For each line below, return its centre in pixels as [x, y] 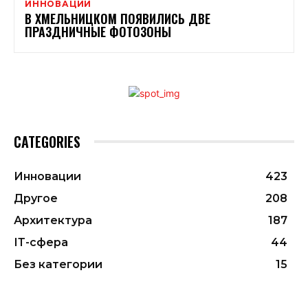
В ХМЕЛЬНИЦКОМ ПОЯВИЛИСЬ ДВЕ [118, 18]
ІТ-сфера [41, 242]
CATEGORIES [47, 141]
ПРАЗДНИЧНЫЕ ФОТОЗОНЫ [98, 31]
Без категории [58, 264]
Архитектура [53, 220]
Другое [36, 198]
